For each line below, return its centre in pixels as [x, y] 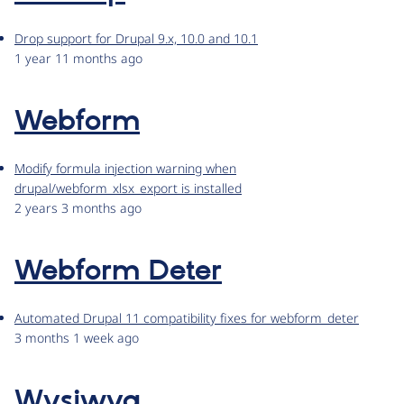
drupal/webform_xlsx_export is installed [128, 188]
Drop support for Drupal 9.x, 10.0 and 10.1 [136, 39]
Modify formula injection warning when [125, 169]
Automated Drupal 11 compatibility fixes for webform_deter [187, 318]
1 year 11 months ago [78, 59]
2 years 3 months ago [78, 208]
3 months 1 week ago [77, 338]
